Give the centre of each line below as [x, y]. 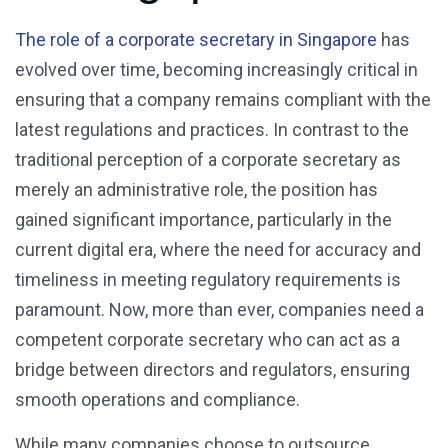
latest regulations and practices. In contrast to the [212, 130]
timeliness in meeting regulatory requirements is [208, 280]
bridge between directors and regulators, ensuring [212, 370]
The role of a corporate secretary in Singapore [196, 40]
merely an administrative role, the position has [196, 190]
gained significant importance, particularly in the [203, 220]
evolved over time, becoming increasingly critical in [216, 70]
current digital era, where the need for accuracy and [218, 250]
